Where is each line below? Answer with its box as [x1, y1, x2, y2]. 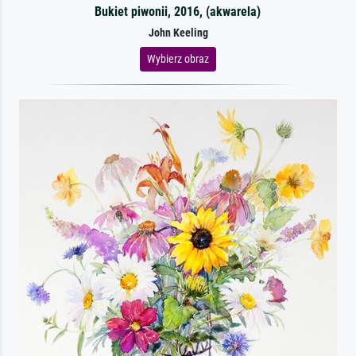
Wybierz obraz [147, 52, 209, 65]
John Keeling [148, 25, 208, 40]
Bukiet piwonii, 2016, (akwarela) [95, 3, 261, 19]
